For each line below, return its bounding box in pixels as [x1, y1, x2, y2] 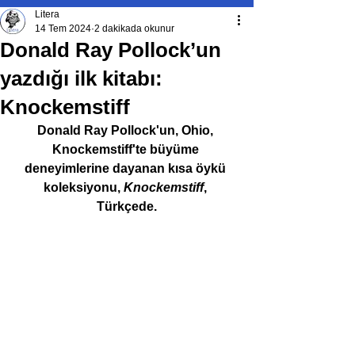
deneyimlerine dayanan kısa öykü [25, 162, 229, 175]
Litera [35, 9, 59, 20]
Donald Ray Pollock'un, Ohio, [37, 124, 216, 137]
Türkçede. [97, 200, 157, 213]
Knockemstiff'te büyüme [52, 143, 202, 156]
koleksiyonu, [44, 181, 124, 194]
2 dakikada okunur [94, 23, 174, 34]
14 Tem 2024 [35, 23, 91, 34]
